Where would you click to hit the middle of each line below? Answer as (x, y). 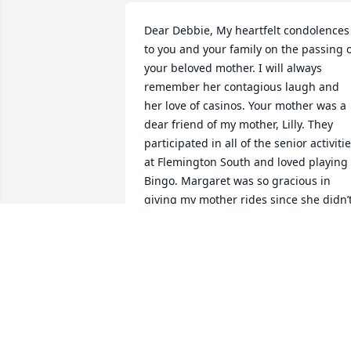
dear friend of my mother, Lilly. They (239, 125)
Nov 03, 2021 (178, 289)
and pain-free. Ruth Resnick (217, 237)
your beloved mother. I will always (233, 68)
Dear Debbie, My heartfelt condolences (247, 31)
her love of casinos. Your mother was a (245, 106)
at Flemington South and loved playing (246, 162)
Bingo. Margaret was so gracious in (237, 181)
